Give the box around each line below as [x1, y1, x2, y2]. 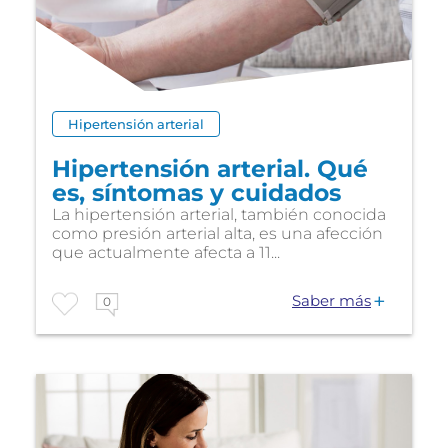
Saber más [292, 290, 371, 310]
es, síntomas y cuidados [52, 177, 341, 207]
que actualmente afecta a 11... [52, 242, 280, 262]
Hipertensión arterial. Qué [52, 153, 368, 183]
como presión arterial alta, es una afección [52, 223, 383, 243]
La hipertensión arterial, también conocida [52, 204, 386, 224]
